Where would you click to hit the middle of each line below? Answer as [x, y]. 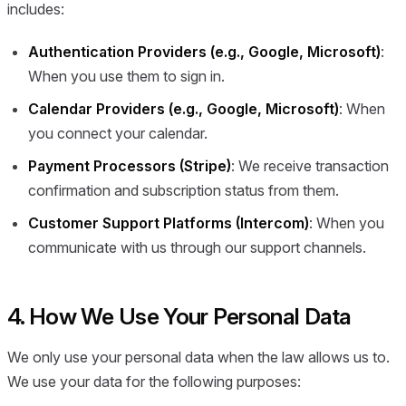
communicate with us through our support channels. [198, 247]
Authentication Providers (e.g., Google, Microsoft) [205, 52]
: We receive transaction [310, 165]
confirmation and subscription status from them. [184, 190]
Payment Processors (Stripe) [130, 165]
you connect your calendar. [118, 134]
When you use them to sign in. [127, 77]
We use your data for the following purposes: [154, 382]
